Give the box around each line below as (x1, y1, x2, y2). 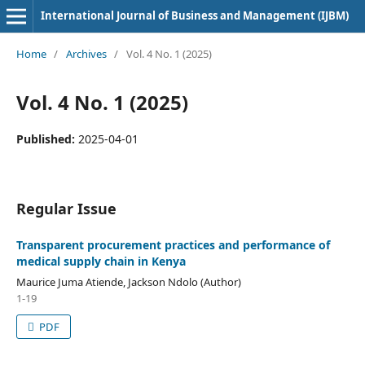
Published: (15, 130, 78, 147)
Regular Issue (15, 198, 117, 218)
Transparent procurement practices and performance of (15, 236, 330, 253)
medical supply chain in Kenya (15, 253, 186, 269)
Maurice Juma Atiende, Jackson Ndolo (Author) (15, 274, 241, 289)
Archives (65, 46, 107, 61)
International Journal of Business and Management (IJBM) (40, 8, 349, 23)
